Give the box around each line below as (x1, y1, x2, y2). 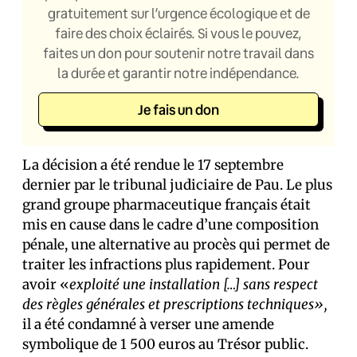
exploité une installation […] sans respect (69, 276, 318, 293)
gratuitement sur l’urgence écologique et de (47, 4, 310, 22)
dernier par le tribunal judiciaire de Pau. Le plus (22, 176, 332, 194)
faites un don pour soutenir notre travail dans (43, 44, 314, 62)
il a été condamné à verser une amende (22, 316, 274, 333)
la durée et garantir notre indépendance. (57, 64, 300, 82)
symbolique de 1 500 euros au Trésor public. (22, 335, 308, 353)
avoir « (22, 276, 69, 293)
